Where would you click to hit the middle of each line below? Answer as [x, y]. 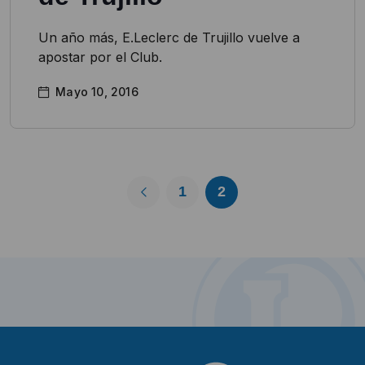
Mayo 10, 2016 [97, 91]
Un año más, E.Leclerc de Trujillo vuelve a [169, 37]
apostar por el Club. [100, 57]
